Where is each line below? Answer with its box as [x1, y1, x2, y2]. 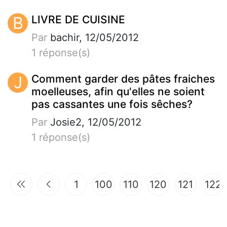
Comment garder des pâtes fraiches [31, 72, 215, 85]
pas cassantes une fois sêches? [31, 97, 193, 110]
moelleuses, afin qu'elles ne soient [31, 85, 205, 98]
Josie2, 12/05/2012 [47, 116, 141, 128]
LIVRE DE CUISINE [31, 13, 125, 26]
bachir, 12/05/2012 [47, 31, 139, 44]
